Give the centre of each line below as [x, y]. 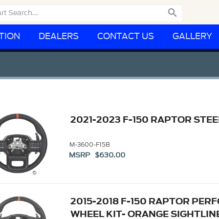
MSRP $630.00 [97, 155]
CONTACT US [126, 36]
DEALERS [59, 36]
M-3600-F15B [89, 145]
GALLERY [192, 36]
